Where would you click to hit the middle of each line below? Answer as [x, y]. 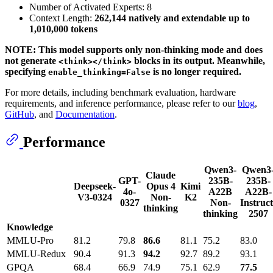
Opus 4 [161, 186]
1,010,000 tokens [63, 29]
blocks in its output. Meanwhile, [198, 61]
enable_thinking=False [99, 73]
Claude [161, 175]
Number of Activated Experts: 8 [90, 7]
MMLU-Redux [36, 254]
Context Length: [62, 18]
